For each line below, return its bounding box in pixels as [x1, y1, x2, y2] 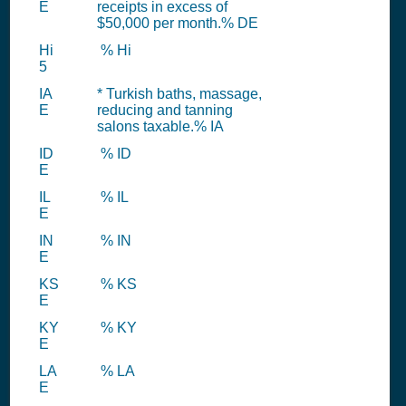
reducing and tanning [97, 102, 233, 118]
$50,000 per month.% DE [97, 15, 258, 31]
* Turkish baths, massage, [97, 86, 262, 101]
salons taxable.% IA [97, 119, 224, 134]
